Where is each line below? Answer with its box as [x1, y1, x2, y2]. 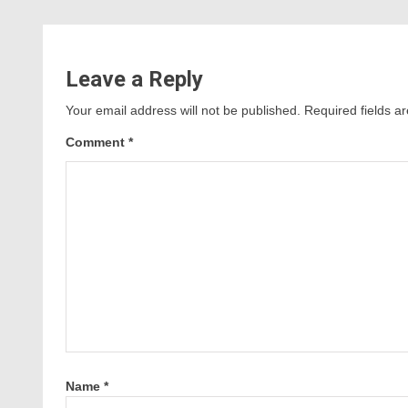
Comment [66, 135, 128, 149]
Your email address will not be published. [66, 103, 301, 117]
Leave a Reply [66, 66, 203, 92]
